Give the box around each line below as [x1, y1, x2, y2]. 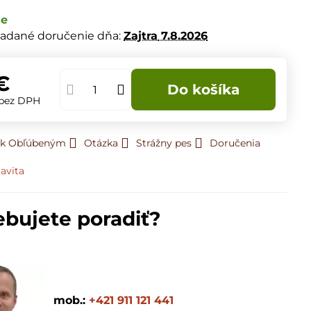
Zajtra [124, 29, 158, 42]
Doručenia [210, 137, 261, 149]
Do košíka [179, 81, 239, 98]
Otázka [84, 137, 119, 149]
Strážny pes [136, 137, 192, 149]
